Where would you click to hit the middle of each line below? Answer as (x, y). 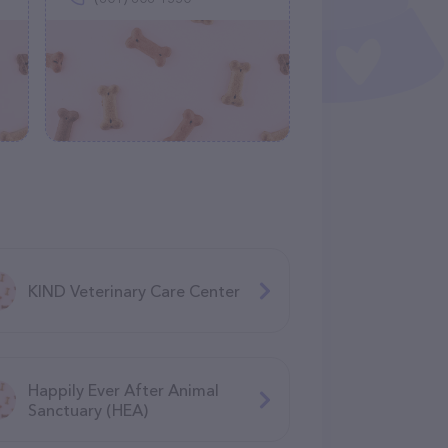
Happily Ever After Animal (124, 389)
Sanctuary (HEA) (88, 409)
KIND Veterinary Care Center (134, 290)
